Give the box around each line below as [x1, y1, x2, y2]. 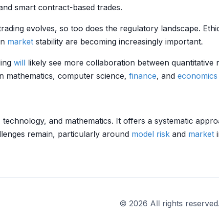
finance [129, 71, 156, 81]
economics [177, 71, 218, 81]
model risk [131, 129, 170, 139]
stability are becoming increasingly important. [33, 37, 203, 46]
